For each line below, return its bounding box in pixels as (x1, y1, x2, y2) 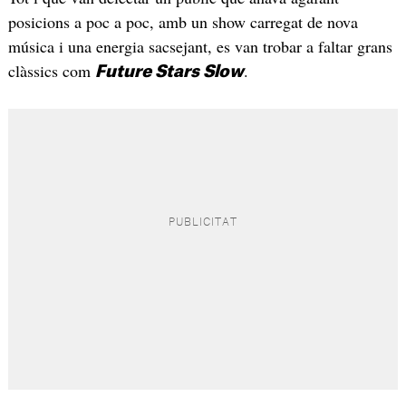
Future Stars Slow (94, 63, 244, 81)
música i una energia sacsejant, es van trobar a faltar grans (7, 35, 392, 58)
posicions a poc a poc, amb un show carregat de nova (7, 11, 358, 34)
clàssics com (7, 60, 95, 82)
